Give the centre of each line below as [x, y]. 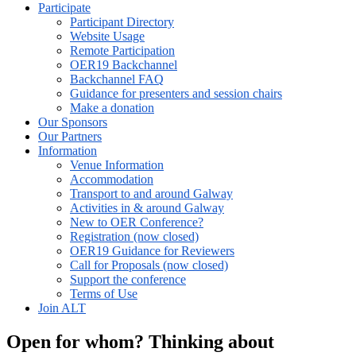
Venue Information [117, 165]
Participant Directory [122, 22]
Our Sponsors [73, 122]
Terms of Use [104, 294]
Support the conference [128, 279]
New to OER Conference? [137, 222]
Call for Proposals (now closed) [149, 265]
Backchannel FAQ [117, 79]
